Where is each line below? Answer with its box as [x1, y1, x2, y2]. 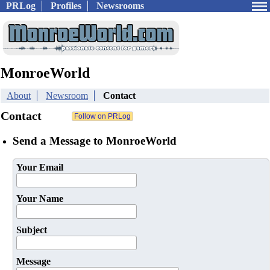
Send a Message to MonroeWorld [13, 134, 177, 147]
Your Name [16, 193, 63, 204]
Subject [16, 225, 47, 236]
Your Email [16, 162, 63, 173]
